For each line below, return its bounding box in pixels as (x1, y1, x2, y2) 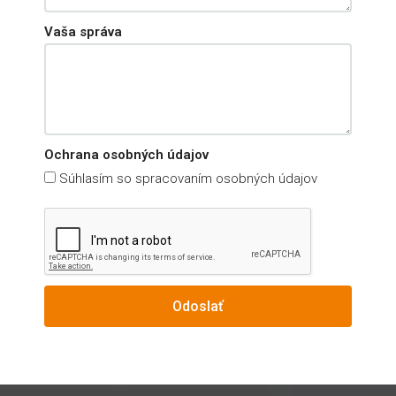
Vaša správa (44, 24, 122, 40)
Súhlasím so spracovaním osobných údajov (56, 171, 317, 187)
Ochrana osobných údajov (44, 147, 209, 163)
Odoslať (172, 297, 224, 315)
